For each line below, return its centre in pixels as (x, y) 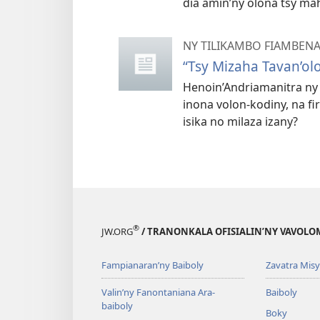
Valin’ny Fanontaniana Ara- (158, 292)
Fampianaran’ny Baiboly (152, 265)
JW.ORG (117, 231)
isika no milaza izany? (240, 121)
